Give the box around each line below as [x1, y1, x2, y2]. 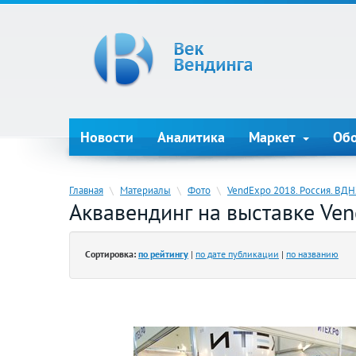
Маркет [249, 128, 300, 146]
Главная [69, 183, 103, 197]
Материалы [120, 183, 171, 197]
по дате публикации [195, 248, 279, 260]
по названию [286, 248, 339, 260]
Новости [80, 128, 133, 146]
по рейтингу [138, 248, 188, 260]
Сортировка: [85, 248, 136, 260]
